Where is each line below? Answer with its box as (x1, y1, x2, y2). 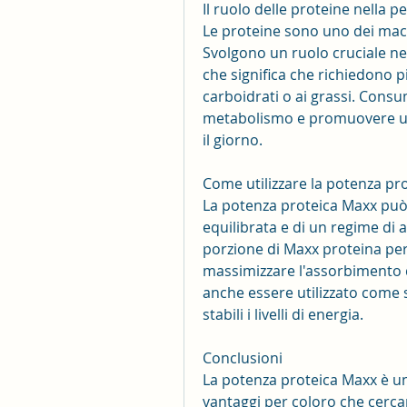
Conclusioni (203, 348, 283, 369)
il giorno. (203, 130, 263, 151)
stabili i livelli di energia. (203, 304, 363, 325)
